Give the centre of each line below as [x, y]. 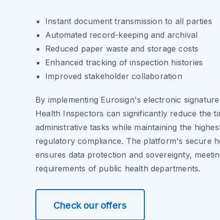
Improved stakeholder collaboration [114, 76]
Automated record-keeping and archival [122, 35]
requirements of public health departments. [118, 168]
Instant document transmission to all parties [129, 21]
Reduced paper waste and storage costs [122, 48]
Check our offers [90, 205]
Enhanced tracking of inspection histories [124, 62]
